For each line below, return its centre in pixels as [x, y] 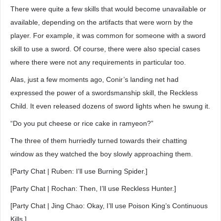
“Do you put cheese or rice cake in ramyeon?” [82, 123]
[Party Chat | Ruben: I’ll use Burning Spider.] [79, 171]
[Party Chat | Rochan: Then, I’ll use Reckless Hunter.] [93, 188]
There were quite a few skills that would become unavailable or [108, 9]
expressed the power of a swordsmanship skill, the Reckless [104, 93]
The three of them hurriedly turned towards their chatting [99, 141]
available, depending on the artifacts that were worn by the [102, 22]
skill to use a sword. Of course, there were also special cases [105, 49]
